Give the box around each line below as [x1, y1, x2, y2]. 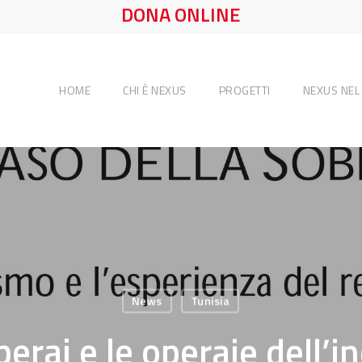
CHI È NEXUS [123, 82, 187, 99]
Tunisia [190, 292, 230, 309]
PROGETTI [218, 82, 271, 99]
